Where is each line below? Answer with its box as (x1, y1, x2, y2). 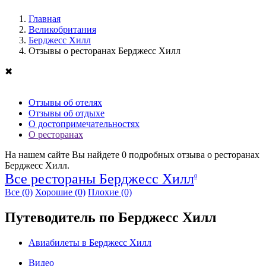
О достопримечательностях (28, 118, 140, 129)
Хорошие (35, 186, 75, 197)
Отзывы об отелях (28, 97, 102, 107)
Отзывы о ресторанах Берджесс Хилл (28, 45, 180, 56)
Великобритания (28, 24, 96, 34)
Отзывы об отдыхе (28, 107, 104, 118)
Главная (28, 13, 61, 24)
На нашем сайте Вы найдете (5, 149, 122, 160)
